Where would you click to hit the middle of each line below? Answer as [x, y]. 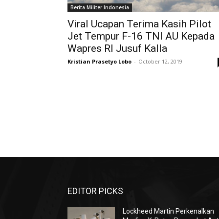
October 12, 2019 [160, 61]
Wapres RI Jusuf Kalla [117, 48]
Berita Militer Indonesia [100, 7]
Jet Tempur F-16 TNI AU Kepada [141, 36]
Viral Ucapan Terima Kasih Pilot [139, 24]
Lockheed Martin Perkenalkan [169, 211]
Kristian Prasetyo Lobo [99, 61]
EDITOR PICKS [95, 191]
